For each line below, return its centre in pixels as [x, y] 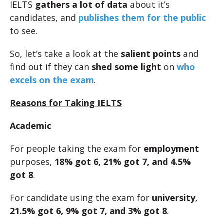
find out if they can [51, 67]
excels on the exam [52, 80]
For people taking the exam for [77, 148]
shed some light [126, 67]
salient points [151, 54]
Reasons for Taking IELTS [66, 103]
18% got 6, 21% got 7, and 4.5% [123, 162]
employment [171, 148]
